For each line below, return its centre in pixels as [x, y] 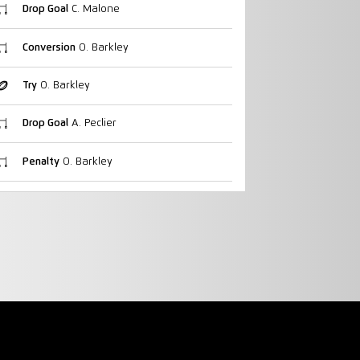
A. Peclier [92, 124]
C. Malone [94, 10]
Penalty [41, 162]
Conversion [49, 47]
